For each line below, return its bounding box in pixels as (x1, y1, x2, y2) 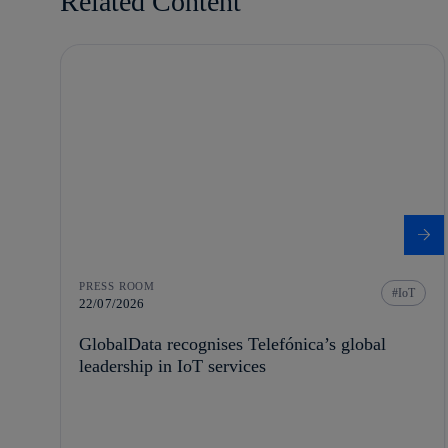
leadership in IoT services (79, 356, 266, 377)
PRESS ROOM (79, 280, 155, 293)
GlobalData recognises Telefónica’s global (79, 334, 386, 355)
